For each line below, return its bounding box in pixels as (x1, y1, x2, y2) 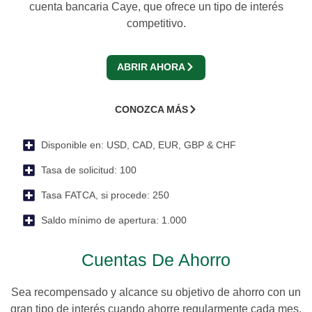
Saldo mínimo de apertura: (40, 214, 159, 226)
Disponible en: (40, 139, 104, 151)
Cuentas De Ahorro (81, 250, 231, 270)
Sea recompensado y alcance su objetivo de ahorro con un (11, 286, 301, 299)
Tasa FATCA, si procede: (40, 189, 150, 201)
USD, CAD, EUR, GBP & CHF (103, 139, 236, 151)
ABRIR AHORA (117, 61, 185, 73)
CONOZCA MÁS (114, 104, 188, 116)
